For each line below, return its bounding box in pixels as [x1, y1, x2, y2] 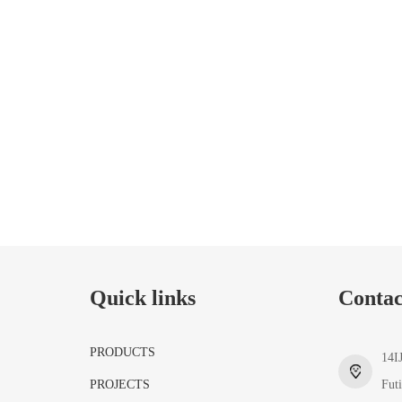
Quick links [90, 286, 196, 310]
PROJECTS [90, 378, 150, 391]
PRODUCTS [90, 345, 155, 359]
